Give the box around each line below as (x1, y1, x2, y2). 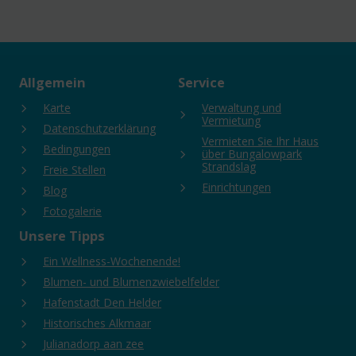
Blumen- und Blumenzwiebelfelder (43, 274, 219, 290)
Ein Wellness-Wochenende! (43, 253, 180, 269)
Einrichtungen (202, 180, 271, 195)
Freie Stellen (43, 162, 106, 178)
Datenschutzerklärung (43, 121, 156, 137)
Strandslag (202, 159, 256, 175)
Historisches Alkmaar (43, 315, 151, 331)
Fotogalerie (43, 203, 102, 219)
